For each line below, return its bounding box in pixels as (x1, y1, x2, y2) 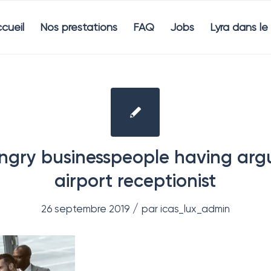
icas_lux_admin (160, 203, 230, 215)
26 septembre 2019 (41, 203, 129, 215)
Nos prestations (40, 21, 118, 33)
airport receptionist (54, 170, 217, 192)
